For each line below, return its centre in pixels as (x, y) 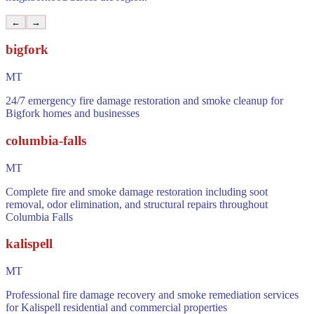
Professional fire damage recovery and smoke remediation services (152, 295)
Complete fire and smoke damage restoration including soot (137, 191)
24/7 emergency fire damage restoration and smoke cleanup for (144, 101)
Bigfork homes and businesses (73, 114)
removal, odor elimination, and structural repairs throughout (137, 204)
